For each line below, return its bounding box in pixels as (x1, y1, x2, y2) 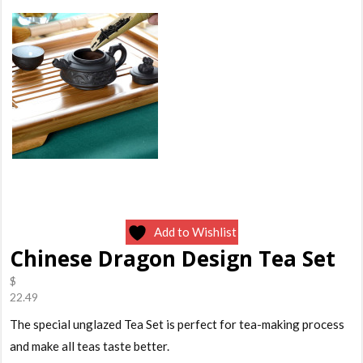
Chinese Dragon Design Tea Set (10, 243, 336, 273)
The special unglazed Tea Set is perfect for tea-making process (10, 316, 345, 331)
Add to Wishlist (153, 224, 237, 239)
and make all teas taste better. (10, 338, 170, 353)
